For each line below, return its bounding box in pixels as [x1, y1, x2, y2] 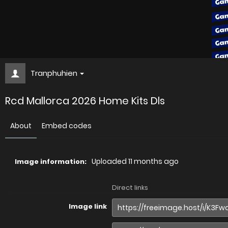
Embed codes [42, 121, 92, 131]
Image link [69, 202, 107, 211]
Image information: [15, 157, 87, 166]
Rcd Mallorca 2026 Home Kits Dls [5, 94, 165, 108]
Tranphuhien [31, 68, 77, 78]
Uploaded [92, 156, 128, 166]
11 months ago [128, 156, 179, 166]
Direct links [112, 183, 148, 192]
